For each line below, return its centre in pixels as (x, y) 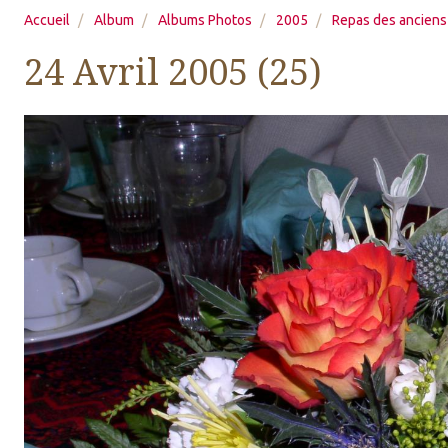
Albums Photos (205, 20)
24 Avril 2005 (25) (173, 72)
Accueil (47, 20)
